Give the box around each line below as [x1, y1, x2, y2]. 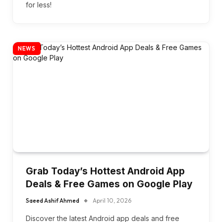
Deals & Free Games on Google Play [26, 178, 192, 190]
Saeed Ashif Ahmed [26, 197, 79, 205]
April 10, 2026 [93, 197, 131, 205]
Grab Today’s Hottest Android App [26, 166, 185, 177]
